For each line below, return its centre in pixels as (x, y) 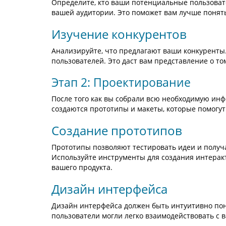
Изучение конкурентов (119, 34)
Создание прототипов (117, 130)
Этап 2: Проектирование (121, 82)
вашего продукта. (82, 167)
